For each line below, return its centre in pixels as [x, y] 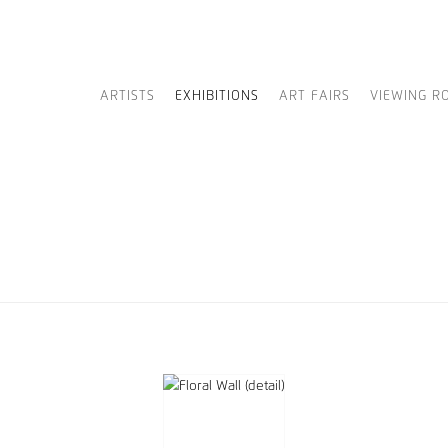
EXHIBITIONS [217, 96]
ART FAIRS [314, 96]
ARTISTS [127, 96]
